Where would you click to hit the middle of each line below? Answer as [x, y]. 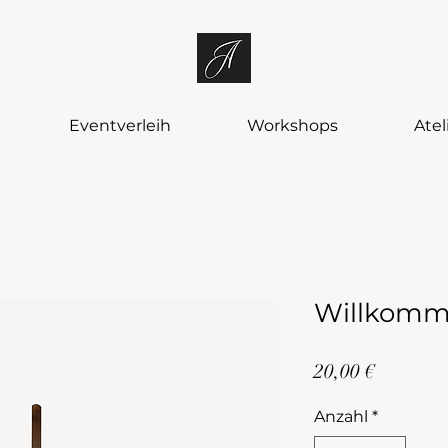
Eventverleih [120, 125]
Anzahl [341, 416]
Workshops [292, 125]
